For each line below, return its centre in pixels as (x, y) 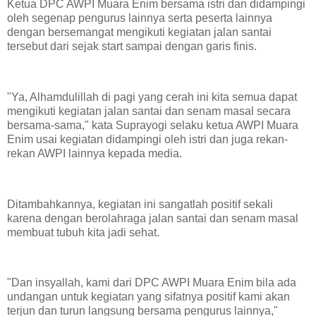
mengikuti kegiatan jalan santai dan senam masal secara (149, 111)
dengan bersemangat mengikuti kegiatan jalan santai (139, 32)
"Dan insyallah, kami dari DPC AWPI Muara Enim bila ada (152, 283)
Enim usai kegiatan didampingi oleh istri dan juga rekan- (147, 139)
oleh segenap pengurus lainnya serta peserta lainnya (140, 18)
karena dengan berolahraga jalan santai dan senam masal (153, 218)
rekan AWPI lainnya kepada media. (95, 153)
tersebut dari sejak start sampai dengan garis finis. (132, 47)
